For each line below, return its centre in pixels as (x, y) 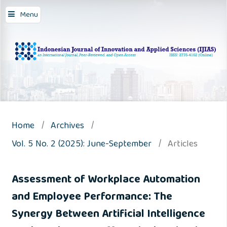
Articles (182, 145)
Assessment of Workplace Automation (106, 181)
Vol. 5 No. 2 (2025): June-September (81, 145)
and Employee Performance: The (92, 198)
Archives (67, 127)
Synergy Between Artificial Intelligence (108, 215)
